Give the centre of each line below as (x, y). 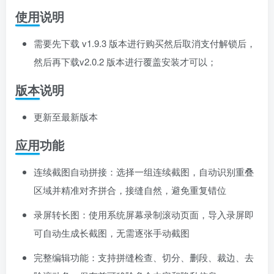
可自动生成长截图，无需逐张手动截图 (112, 232)
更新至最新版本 (66, 116)
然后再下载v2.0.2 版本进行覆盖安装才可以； (125, 61)
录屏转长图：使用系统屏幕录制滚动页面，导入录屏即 (144, 214)
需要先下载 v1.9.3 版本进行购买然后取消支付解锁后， (145, 43)
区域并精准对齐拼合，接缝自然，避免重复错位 (130, 190)
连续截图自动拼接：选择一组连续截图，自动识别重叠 (144, 171)
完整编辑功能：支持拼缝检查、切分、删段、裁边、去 (144, 257)
